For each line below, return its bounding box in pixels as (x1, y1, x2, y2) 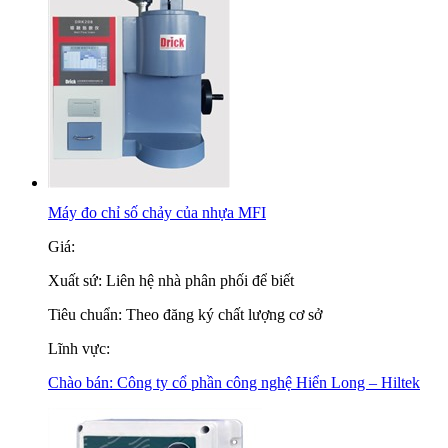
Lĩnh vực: (48, 340, 110, 357)
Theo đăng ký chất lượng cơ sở (126, 306, 322, 323)
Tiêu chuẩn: (48, 306, 126, 323)
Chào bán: (48, 374, 117, 391)
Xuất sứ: (48, 272, 106, 289)
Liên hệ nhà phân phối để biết (106, 272, 294, 289)
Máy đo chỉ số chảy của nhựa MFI (48, 204, 266, 221)
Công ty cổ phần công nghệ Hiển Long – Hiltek (117, 374, 420, 391)
